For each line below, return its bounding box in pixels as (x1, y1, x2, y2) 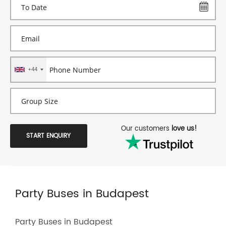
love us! (172, 124, 197, 135)
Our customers (121, 124, 172, 135)
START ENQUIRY (26, 131, 71, 141)
